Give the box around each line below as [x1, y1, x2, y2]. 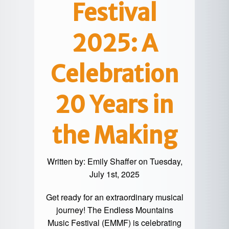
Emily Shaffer [87, 155, 136, 168]
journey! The [56, 204, 104, 216]
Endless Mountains [103, 204, 173, 216]
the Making [52, 121, 177, 150]
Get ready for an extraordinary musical [45, 191, 184, 203]
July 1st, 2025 [89, 168, 140, 180]
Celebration [50, 60, 179, 89]
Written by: [47, 155, 87, 168]
